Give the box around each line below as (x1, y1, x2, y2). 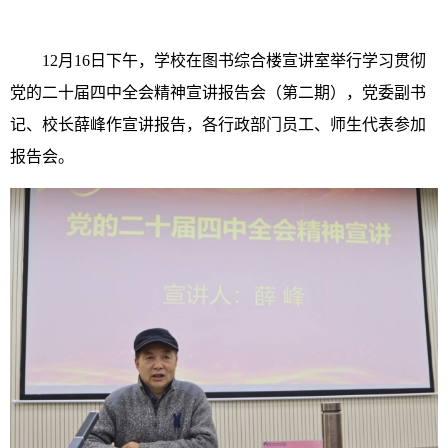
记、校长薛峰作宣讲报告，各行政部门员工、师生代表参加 (10, 115, 426, 133)
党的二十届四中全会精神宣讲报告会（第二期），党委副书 (10, 83, 426, 101)
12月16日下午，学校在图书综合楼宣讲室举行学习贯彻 (42, 51, 426, 69)
